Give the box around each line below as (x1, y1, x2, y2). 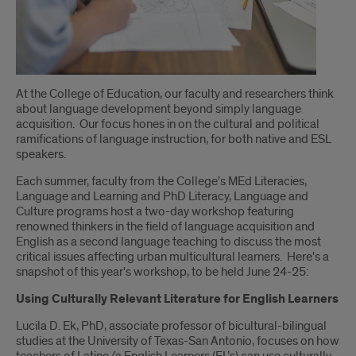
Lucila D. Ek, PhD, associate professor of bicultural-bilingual (16, 318, 327, 335)
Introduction (16, 86, 139, 117)
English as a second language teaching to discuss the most (16, 234, 321, 250)
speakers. (16, 146, 66, 163)
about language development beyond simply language (16, 101, 301, 118)
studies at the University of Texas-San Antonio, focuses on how (16, 333, 339, 350)
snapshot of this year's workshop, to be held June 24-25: (16, 264, 309, 281)
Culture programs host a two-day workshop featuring (16, 203, 294, 220)
